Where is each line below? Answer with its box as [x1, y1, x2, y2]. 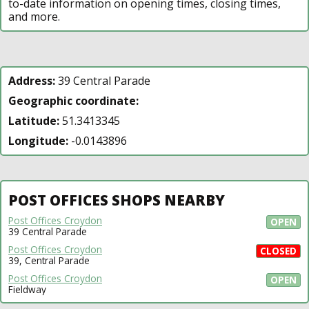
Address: [8, 72, 55, 88]
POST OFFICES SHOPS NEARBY [8, 190, 225, 210]
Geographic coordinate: [8, 92, 139, 108]
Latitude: [8, 112, 59, 128]
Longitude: [8, 132, 68, 148]
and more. [8, 8, 60, 24]
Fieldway [8, 282, 46, 296]
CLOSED [260, 243, 297, 257]
